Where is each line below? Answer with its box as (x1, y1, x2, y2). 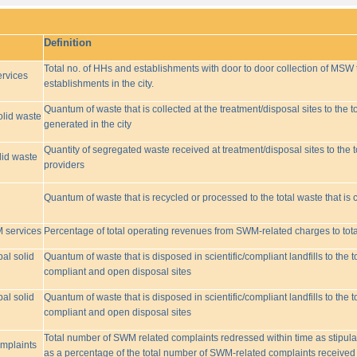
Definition (43, 37, 92, 49)
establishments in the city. (43, 78, 154, 89)
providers (43, 159, 84, 171)
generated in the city (43, 119, 131, 130)
